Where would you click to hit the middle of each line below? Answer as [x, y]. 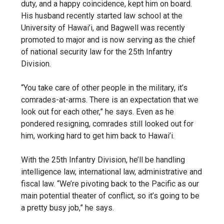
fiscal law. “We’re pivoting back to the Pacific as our [110, 184]
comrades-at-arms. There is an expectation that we [110, 100]
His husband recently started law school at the [102, 16]
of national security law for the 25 [79, 52]
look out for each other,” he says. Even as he [97, 112]
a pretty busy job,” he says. [67, 208]
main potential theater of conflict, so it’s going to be [110, 196]
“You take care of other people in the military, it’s [104, 88]
